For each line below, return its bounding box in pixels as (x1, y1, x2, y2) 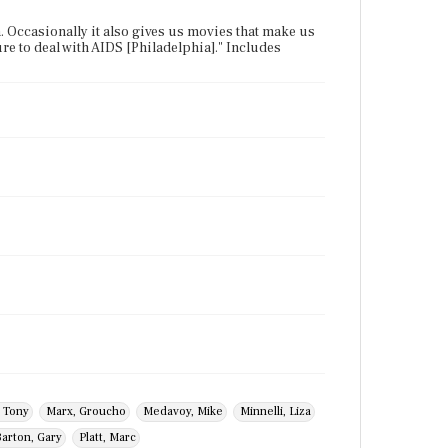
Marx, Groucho (46, 404, 126, 419)
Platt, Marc (79, 430, 136, 445)
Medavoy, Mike (143, 404, 223, 419)
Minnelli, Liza (240, 404, 311, 419)
